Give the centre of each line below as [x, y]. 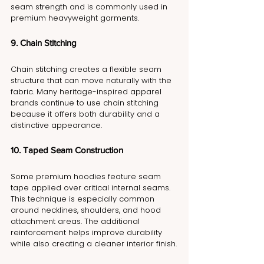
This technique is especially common [84, 199]
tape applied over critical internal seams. [92, 187]
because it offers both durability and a [86, 114]
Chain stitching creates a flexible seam [87, 69]
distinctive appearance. [56, 125]
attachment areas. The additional [76, 221]
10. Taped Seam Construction [67, 150]
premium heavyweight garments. [75, 18]
